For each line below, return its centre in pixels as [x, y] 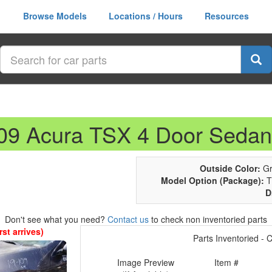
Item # [227, 262]
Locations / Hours [146, 16]
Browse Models [55, 16]
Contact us [128, 219]
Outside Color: [230, 168]
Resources [227, 16]
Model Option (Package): [212, 180]
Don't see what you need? [56, 219]
